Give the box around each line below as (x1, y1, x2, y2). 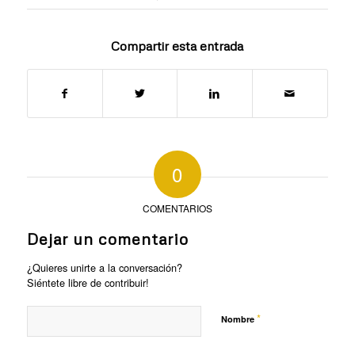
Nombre (220, 313, 257, 326)
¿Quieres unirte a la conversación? (26, 260, 182, 276)
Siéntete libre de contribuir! (26, 275, 149, 291)
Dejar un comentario (26, 229, 189, 249)
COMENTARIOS (142, 201, 212, 216)
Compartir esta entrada (111, 38, 244, 55)
